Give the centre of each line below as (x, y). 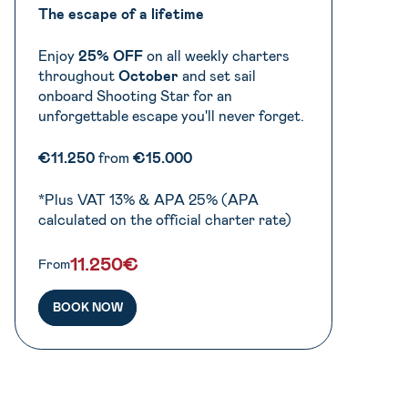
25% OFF (111, 56)
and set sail (217, 76)
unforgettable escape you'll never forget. (171, 116)
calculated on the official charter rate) (165, 219)
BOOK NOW (87, 307)
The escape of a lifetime (121, 14)
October (148, 76)
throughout (78, 76)
